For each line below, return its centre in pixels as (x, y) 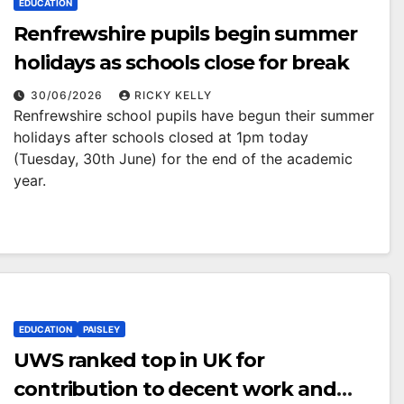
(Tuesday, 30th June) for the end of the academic (183, 159)
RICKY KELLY (173, 95)
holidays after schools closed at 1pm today (161, 137)
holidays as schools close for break (181, 63)
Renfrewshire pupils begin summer (185, 34)
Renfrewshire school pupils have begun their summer (194, 115)
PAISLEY (101, 329)
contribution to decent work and (175, 389)
